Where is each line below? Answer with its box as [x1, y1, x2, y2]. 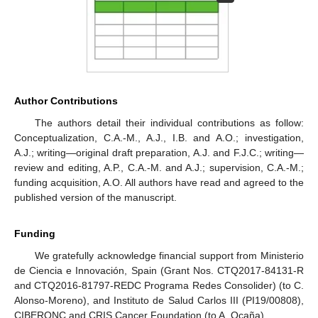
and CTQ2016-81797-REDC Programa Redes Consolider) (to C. [14, 280, 304, 292]
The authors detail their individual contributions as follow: [34, 117, 304, 129]
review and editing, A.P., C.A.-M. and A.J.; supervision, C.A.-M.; [14, 162, 304, 174]
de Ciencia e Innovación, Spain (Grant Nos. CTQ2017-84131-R [14, 265, 304, 277]
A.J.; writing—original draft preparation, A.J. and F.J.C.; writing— [14, 147, 304, 159]
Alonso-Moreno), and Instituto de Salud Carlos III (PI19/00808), [14, 295, 304, 307]
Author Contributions [14, 95, 118, 107]
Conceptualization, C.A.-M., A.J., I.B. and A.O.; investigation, [14, 132, 304, 144]
